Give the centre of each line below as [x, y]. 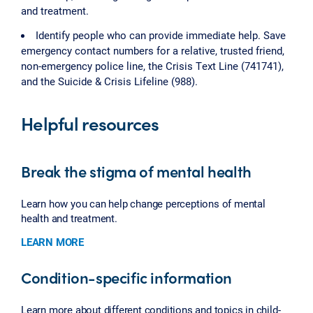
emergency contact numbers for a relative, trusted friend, [153, 50]
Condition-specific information [126, 278]
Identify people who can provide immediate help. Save [161, 35]
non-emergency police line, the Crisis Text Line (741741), [152, 65]
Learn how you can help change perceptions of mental [143, 203]
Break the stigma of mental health [136, 171]
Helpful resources [90, 123]
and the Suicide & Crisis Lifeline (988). [109, 81]
